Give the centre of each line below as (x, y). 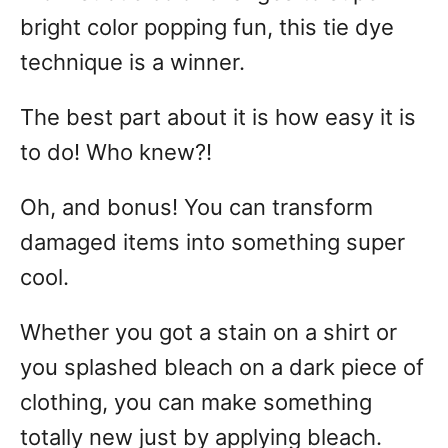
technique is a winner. (132, 62)
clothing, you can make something (196, 402)
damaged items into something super (212, 242)
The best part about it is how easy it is (218, 117)
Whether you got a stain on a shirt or (208, 332)
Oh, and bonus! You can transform (196, 207)
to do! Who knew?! (116, 152)
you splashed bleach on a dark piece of (222, 367)
